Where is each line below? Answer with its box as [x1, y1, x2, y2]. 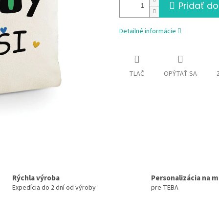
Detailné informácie [119, 26, 176, 37]
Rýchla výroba [12, 173, 60, 184]
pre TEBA [151, 183, 178, 193]
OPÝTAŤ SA [164, 69, 197, 79]
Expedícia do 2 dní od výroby [12, 183, 96, 193]
